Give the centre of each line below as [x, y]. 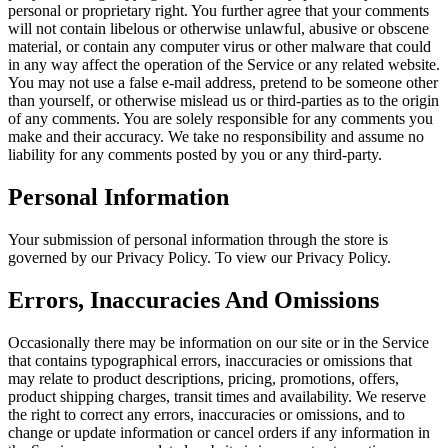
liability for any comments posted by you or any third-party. [195, 155]
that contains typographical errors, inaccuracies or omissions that [210, 360]
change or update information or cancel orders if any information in [219, 432]
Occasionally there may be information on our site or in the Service [218, 342]
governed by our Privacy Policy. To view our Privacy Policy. [199, 258]
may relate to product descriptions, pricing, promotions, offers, [203, 378]
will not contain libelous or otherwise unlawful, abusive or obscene [218, 29]
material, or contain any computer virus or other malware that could [219, 47]
